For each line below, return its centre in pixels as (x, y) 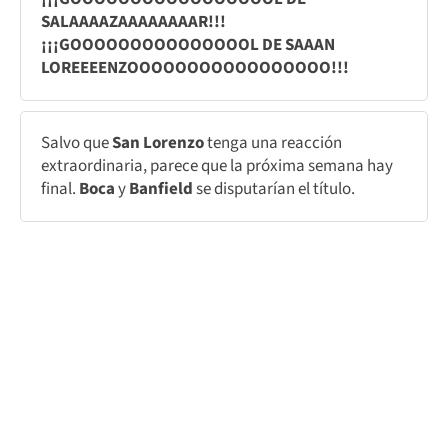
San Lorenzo (156, 142)
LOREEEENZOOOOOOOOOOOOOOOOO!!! (195, 67)
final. (60, 188)
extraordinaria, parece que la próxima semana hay (217, 165)
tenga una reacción (273, 142)
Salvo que (75, 142)
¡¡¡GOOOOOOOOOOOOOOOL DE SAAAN (188, 44)
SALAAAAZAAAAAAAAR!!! (133, 21)
